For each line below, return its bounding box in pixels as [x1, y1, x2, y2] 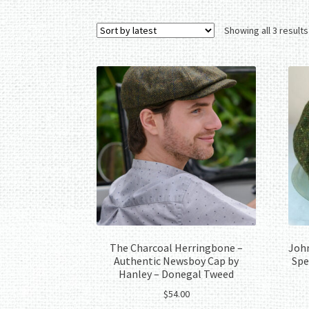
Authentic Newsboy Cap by [114, 253, 239, 268]
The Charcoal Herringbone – [110, 240, 243, 255]
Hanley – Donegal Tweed [119, 266, 235, 281]
